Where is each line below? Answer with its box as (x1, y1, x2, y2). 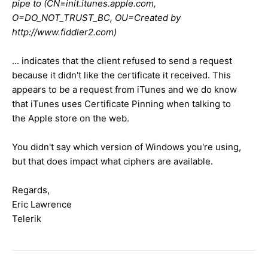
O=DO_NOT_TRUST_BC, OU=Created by (12, 11, 181, 23)
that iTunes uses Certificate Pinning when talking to (12, 98, 231, 109)
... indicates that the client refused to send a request (12, 54, 232, 66)
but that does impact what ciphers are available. (12, 155, 213, 167)
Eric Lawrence (12, 198, 72, 210)
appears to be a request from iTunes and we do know (12, 83, 237, 95)
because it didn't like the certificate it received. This (12, 69, 231, 81)
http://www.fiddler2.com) (12, 26, 117, 38)
